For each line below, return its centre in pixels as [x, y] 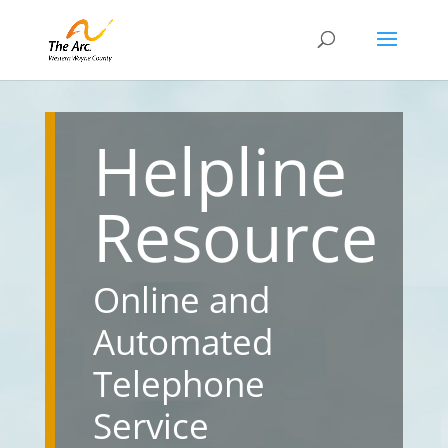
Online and [181, 299]
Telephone [178, 383]
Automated [182, 341]
